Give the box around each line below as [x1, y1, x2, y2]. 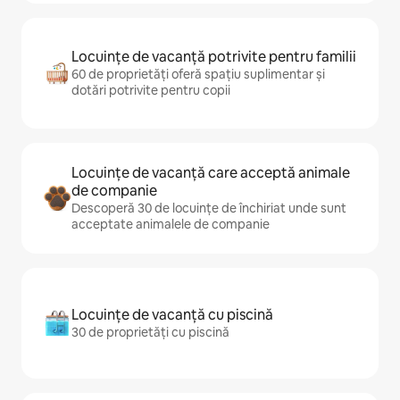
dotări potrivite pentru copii [71, 82, 230, 98]
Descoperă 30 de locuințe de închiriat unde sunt [71, 200, 346, 216]
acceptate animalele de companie [71, 216, 270, 232]
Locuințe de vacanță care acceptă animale [71, 163, 350, 182]
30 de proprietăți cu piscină [71, 324, 229, 340]
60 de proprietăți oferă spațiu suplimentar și [71, 66, 325, 82]
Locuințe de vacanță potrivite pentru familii [71, 47, 356, 66]
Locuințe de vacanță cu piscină [71, 305, 273, 324]
